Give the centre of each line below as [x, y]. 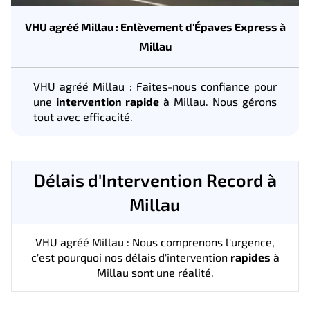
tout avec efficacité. [83, 116]
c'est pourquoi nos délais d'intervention [130, 257]
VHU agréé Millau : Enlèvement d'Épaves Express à [155, 26]
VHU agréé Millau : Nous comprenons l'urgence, [155, 241]
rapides [250, 257]
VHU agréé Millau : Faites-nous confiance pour [155, 86]
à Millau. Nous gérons [218, 101]
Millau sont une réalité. [155, 272]
